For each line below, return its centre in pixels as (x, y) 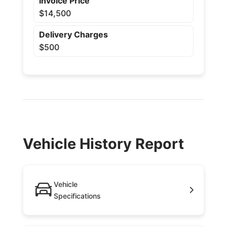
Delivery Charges (73, 34)
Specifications (77, 196)
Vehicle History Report (103, 144)
